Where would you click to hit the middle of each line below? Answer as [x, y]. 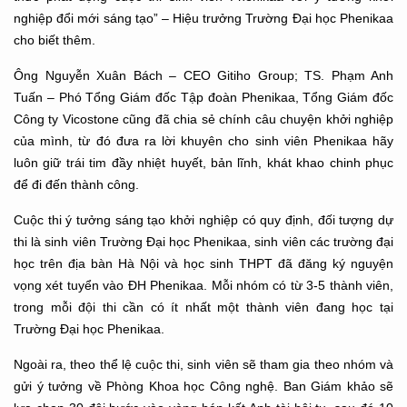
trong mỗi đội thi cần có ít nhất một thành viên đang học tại [203, 307]
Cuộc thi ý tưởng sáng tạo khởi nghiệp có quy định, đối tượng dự [203, 219]
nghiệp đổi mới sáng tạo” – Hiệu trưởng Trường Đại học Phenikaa [203, 18]
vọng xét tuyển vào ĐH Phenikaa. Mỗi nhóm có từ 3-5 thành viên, [203, 285]
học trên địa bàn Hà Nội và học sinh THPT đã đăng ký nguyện [203, 263]
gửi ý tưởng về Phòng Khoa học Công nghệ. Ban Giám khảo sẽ [203, 386]
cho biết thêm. [55, 40]
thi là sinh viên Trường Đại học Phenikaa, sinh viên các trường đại [203, 241]
